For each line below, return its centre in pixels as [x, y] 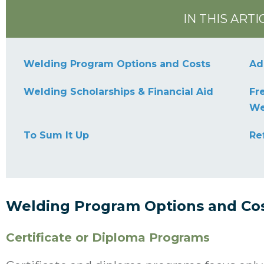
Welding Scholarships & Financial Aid [118, 91]
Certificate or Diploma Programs [108, 237]
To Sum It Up [56, 135]
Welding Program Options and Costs [117, 64]
